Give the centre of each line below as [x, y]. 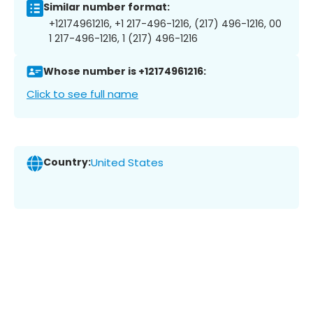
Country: [67, 162]
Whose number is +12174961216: [125, 72]
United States [127, 163]
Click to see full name [82, 94]
